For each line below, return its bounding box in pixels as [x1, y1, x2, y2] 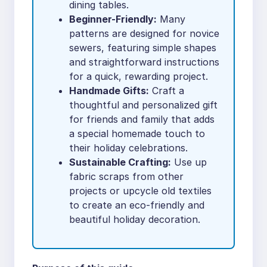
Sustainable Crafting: [69, 156, 171, 168]
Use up [171, 156, 207, 168]
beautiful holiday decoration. [69, 213, 200, 225]
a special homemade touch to [69, 127, 205, 139]
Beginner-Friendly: [69, 13, 157, 25]
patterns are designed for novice [69, 27, 219, 39]
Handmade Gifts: [69, 84, 149, 97]
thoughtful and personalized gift [69, 98, 218, 111]
